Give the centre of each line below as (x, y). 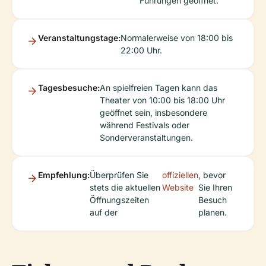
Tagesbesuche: (69, 88)
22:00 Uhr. (141, 50)
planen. (213, 212)
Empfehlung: (64, 175)
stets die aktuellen (125, 187)
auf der (104, 212)
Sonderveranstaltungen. (146, 137)
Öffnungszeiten (119, 200)
